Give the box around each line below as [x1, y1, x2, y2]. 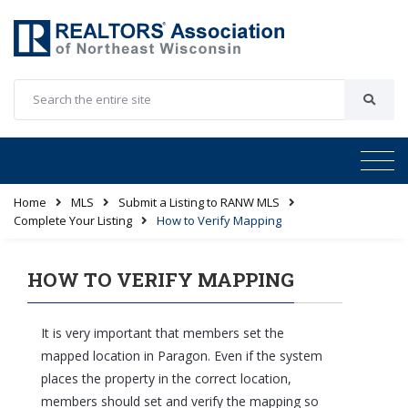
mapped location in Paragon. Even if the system [41, 346, 322, 364]
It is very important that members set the [41, 323, 284, 342]
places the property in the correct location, [41, 369, 291, 387]
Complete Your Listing [14, 211, 132, 229]
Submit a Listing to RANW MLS [118, 193, 280, 210]
